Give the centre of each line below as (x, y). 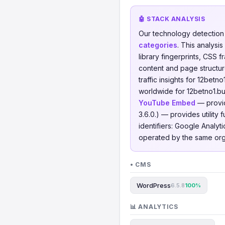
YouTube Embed (167, 103)
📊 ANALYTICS (154, 207)
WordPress (154, 185)
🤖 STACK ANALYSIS (172, 19)
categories (158, 45)
